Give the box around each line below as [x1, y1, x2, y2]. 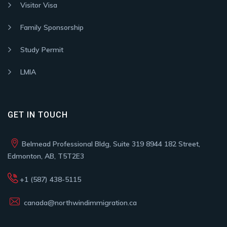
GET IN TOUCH [8, 110, 68, 120]
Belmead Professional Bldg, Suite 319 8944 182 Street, [22, 139, 200, 149]
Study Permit [20, 45, 63, 55]
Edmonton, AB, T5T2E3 [8, 152, 84, 161]
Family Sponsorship [20, 23, 84, 32]
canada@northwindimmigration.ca [22, 198, 137, 208]
